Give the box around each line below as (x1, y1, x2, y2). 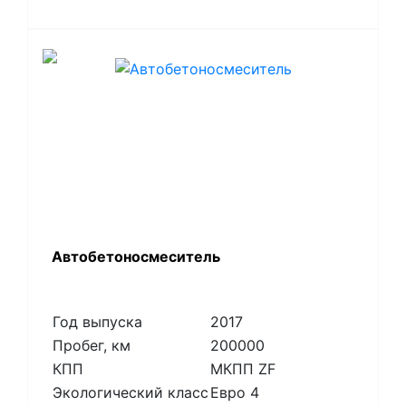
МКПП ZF (209, 359, 275, 378)
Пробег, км (52, 335, 130, 354)
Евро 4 (209, 382, 259, 401)
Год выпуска (52, 312, 142, 331)
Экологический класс (52, 382, 208, 401)
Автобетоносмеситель (51, 247, 220, 266)
